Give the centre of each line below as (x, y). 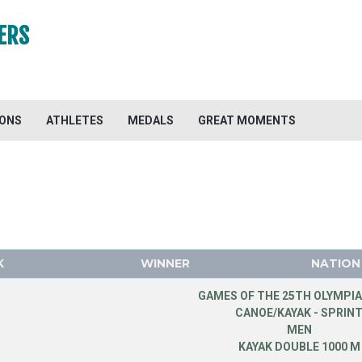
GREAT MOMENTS (247, 120)
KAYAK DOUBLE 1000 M (299, 347)
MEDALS (151, 120)
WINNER (165, 263)
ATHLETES (75, 120)
